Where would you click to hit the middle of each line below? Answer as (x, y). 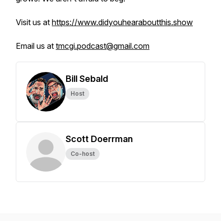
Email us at (36, 46)
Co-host (83, 154)
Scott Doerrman (99, 139)
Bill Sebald (87, 79)
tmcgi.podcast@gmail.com (103, 46)
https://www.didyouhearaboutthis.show (122, 22)
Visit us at (34, 22)
